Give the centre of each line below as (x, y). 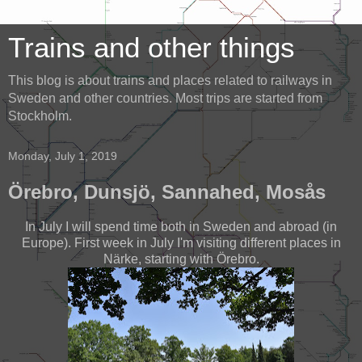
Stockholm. (40, 116)
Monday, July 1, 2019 (63, 156)
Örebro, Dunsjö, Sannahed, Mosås (167, 192)
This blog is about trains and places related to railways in (170, 80)
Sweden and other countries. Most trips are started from (165, 98)
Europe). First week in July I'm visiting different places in (181, 242)
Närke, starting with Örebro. (181, 259)
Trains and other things (152, 48)
